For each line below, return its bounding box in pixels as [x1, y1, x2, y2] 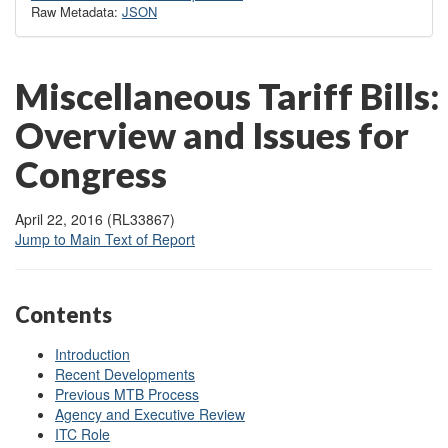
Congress [15, 152, 167, 197]
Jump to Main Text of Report [15, 229, 195, 250]
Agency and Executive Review [55, 403, 245, 424]
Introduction [55, 343, 130, 364]
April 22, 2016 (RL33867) [15, 209, 175, 230]
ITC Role [55, 423, 110, 444]
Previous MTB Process [55, 383, 199, 404]
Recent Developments [55, 363, 195, 384]
